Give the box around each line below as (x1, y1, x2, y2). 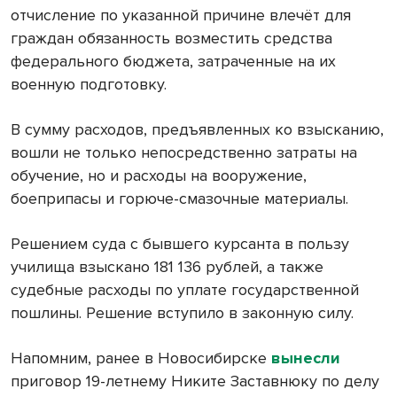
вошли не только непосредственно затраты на (11, 143, 357, 163)
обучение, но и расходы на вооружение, (11, 166, 307, 186)
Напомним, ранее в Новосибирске (11, 348, 271, 369)
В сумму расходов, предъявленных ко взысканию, (11, 120, 384, 140)
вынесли (271, 348, 340, 369)
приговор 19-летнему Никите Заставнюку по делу (11, 371, 379, 392)
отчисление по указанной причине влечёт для (11, 5, 351, 26)
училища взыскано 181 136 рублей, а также (11, 257, 323, 277)
